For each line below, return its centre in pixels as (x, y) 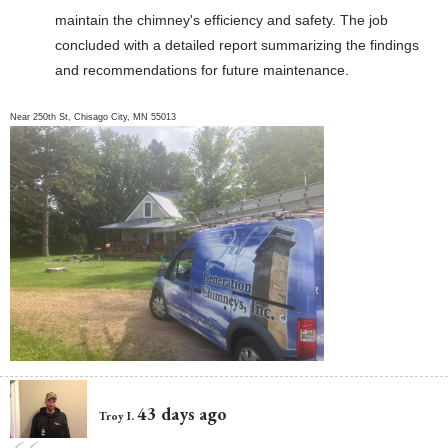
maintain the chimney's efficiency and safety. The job (221, 20)
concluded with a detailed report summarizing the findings (236, 45)
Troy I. (117, 416)
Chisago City (101, 117)
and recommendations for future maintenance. (201, 70)
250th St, (54, 117)
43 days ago (182, 414)
